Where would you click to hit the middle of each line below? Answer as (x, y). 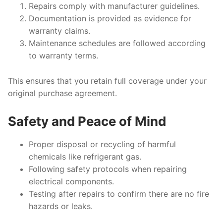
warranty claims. (59, 31)
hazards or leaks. (60, 206)
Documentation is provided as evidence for (110, 19)
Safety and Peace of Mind (87, 121)
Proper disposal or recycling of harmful (102, 144)
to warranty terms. (63, 56)
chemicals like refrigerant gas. (85, 156)
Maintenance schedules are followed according (117, 43)
